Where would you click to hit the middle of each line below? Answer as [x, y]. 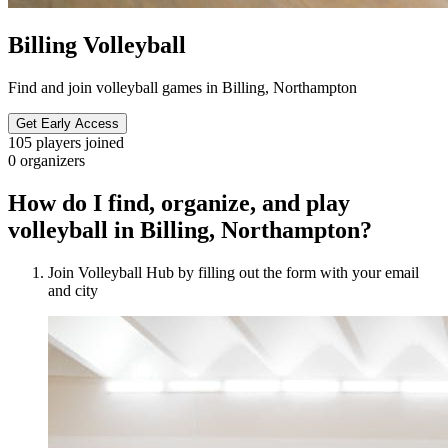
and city [73, 290]
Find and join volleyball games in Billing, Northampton [182, 87]
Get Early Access [67, 123]
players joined [80, 142]
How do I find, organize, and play [179, 202]
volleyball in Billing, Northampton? [190, 229]
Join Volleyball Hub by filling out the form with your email [233, 272]
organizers [52, 160]
